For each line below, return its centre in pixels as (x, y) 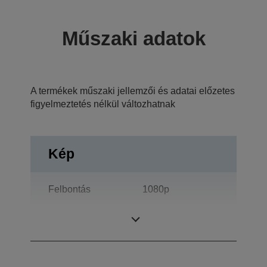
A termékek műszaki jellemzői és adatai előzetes (133, 91)
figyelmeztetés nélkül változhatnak (103, 104)
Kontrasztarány (80, 224)
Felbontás (69, 190)
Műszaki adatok (133, 39)
